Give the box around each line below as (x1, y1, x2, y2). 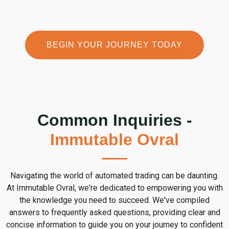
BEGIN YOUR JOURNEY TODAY (47, 40, 182, 50)
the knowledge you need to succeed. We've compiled (19, 195, 210, 205)
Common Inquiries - (37, 111, 192, 130)
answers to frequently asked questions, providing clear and (9, 208, 220, 218)
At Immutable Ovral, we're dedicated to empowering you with (6, 183, 223, 193)
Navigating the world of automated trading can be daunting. (10, 171, 219, 181)
